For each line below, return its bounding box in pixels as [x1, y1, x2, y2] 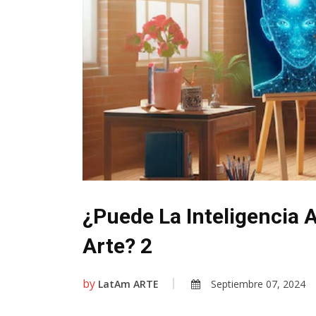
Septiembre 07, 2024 [211, 277, 305, 291]
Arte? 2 [83, 233, 152, 259]
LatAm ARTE [98, 277, 159, 291]
